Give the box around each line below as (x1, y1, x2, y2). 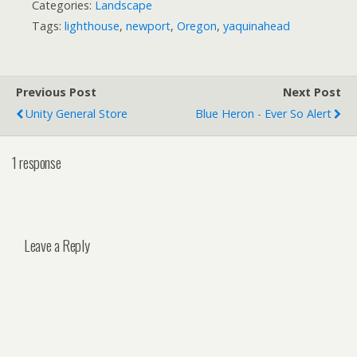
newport (126, 18, 171, 33)
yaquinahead (223, 18, 290, 33)
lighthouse (65, 18, 120, 33)
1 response (12, 151, 61, 173)
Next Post (283, 84, 341, 100)
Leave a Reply (24, 234, 90, 256)
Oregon (177, 18, 217, 33)
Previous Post (16, 84, 96, 100)
